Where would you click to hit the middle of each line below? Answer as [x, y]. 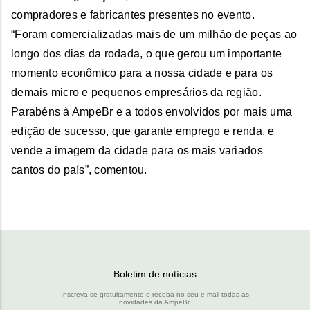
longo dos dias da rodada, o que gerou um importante [147, 54]
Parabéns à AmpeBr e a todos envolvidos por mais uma [152, 112]
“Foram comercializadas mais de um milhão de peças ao [154, 34]
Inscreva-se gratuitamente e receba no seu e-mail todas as [155, 294]
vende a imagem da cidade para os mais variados [137, 151]
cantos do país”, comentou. [79, 170]
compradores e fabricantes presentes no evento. [133, 15]
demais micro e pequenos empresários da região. [136, 92]
